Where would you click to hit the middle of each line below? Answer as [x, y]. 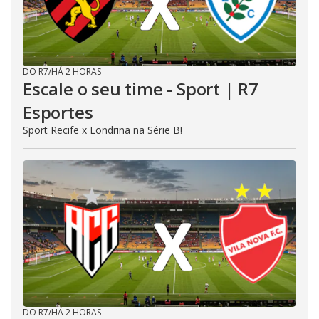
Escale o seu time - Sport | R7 [141, 89]
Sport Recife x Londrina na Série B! [103, 130]
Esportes [58, 112]
